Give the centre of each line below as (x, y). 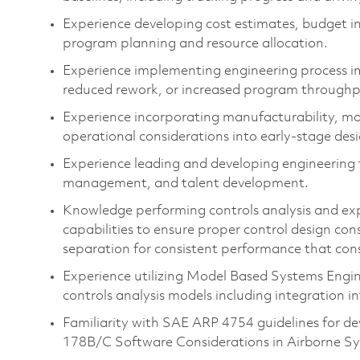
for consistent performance (217, 249)
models (190, 296)
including (243, 296)
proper (219, 230)
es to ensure (157, 230)
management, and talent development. (186, 183)
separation (96, 249)
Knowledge (98, 211)
